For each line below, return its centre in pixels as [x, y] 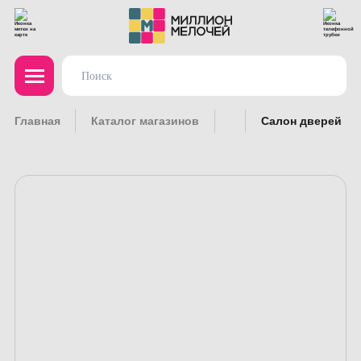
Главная [37, 121]
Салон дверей [301, 121]
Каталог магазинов [145, 121]
